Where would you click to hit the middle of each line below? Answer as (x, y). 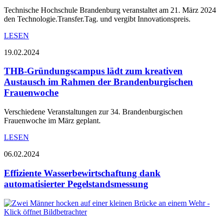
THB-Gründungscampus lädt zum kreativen (93, 71)
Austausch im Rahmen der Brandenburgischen (98, 82)
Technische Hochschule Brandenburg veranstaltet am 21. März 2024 (110, 10)
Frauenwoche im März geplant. (52, 121)
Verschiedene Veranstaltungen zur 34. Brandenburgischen (93, 112)
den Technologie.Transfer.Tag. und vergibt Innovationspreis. (97, 19)
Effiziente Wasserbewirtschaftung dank (82, 173)
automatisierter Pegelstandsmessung (76, 184)
